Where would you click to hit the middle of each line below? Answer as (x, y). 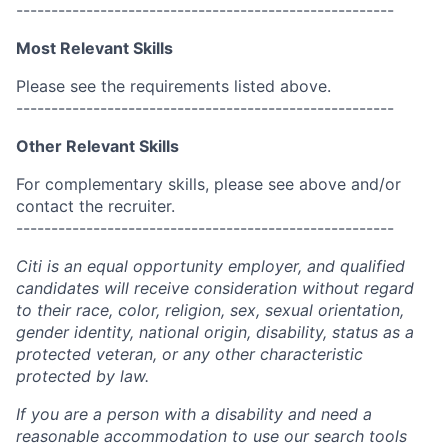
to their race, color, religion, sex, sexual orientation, (210, 310)
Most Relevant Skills (94, 48)
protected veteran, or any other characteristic (189, 354)
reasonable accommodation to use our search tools (211, 436)
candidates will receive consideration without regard (215, 288)
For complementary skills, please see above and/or (208, 184)
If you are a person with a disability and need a (194, 414)
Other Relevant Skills (97, 146)
